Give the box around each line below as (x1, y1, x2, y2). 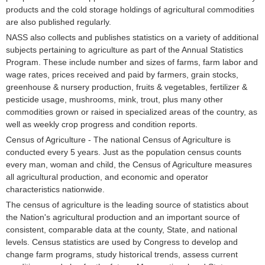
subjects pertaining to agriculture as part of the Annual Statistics (6, 45, 243, 54)
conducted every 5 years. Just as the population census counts (6, 147, 241, 157)
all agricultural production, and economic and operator (6, 172, 208, 182)
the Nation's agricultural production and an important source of (6, 212, 240, 222)
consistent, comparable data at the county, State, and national (6, 225, 237, 234)
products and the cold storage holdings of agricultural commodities (6, 5, 254, 14)
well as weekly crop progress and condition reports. (6, 119, 198, 129)
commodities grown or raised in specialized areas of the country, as (6, 107, 257, 117)
